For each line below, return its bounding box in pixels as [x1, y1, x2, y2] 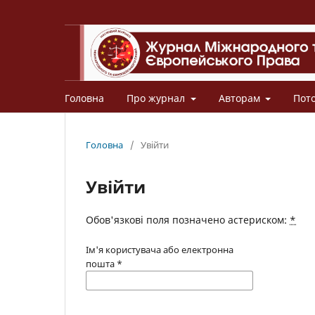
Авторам [218, 91, 263, 105]
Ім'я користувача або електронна [86, 243, 233, 256]
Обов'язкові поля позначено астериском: [86, 212, 290, 226]
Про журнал [127, 91, 188, 105]
